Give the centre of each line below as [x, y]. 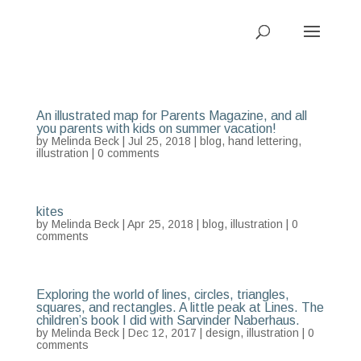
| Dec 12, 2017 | [162, 333]
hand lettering [263, 141]
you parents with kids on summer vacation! [156, 129]
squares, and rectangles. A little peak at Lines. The [180, 307]
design [222, 333]
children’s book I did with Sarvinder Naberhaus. [168, 320]
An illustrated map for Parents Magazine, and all [171, 116]
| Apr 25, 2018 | [160, 224]
